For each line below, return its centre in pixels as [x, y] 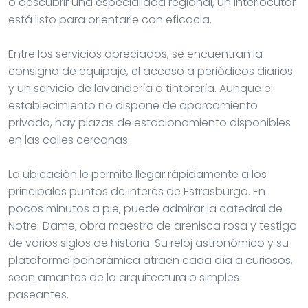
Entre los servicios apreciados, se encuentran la [135, 54]
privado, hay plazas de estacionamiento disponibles [150, 122]
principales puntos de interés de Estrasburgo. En [137, 191]
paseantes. [38, 294]
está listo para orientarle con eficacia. [110, 19]
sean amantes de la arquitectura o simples [124, 277]
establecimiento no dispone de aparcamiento [133, 105]
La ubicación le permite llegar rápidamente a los [137, 174]
